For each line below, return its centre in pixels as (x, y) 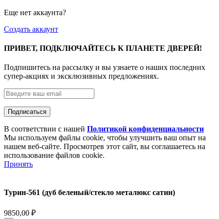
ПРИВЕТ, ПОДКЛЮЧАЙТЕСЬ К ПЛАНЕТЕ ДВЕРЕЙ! (103, 48)
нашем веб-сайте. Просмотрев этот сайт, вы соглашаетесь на (105, 147)
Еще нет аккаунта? (35, 12)
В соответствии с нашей (45, 129)
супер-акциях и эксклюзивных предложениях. (81, 76)
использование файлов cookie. (54, 155)
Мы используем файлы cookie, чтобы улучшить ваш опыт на (105, 138)
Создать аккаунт (31, 29)
